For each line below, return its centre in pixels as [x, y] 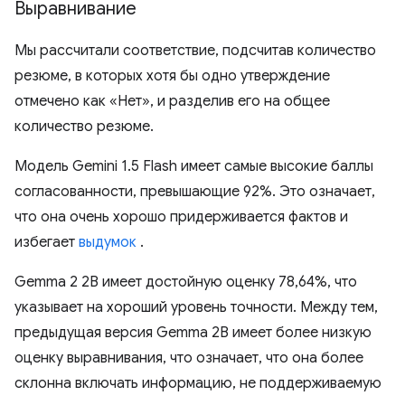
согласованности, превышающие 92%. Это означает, [195, 192]
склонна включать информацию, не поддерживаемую [198, 384]
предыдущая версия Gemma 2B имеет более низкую [193, 333]
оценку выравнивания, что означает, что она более [189, 358]
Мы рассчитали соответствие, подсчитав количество [195, 51]
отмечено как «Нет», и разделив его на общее [172, 102]
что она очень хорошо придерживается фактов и [181, 217]
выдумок [108, 243]
